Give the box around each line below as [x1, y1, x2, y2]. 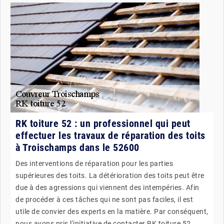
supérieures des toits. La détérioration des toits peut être [15, 171, 204, 179]
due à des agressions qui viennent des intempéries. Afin [15, 183, 199, 191]
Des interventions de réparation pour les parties [15, 159, 173, 167]
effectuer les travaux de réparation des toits [15, 129, 205, 141]
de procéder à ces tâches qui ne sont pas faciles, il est [15, 195, 193, 203]
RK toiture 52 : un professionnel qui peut [15, 117, 190, 129]
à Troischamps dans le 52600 [15, 141, 139, 153]
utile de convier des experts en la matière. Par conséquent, [15, 207, 208, 215]
